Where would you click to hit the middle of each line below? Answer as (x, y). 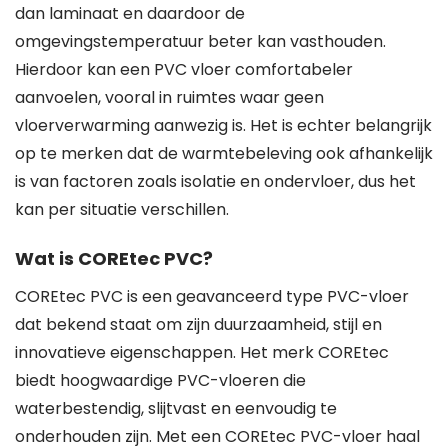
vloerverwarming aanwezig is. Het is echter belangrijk (223, 125)
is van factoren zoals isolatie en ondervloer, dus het (215, 181)
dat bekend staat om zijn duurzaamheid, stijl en (198, 324)
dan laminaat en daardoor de (130, 13)
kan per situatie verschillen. (122, 209)
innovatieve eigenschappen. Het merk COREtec (202, 352)
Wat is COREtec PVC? (114, 258)
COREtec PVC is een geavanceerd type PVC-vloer (212, 296)
